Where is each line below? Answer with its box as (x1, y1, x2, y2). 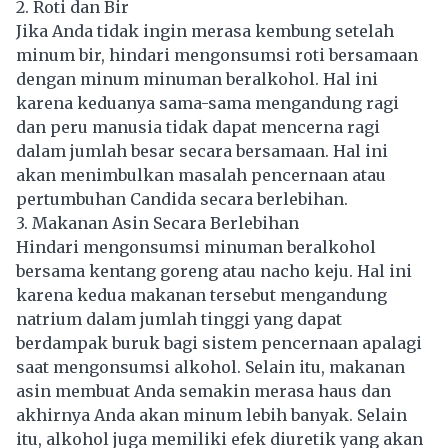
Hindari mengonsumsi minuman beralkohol (16, 237, 376, 258)
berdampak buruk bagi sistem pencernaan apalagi (16, 333, 422, 354)
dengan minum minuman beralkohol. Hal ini (16, 69, 378, 90)
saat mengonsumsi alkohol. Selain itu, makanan (16, 357, 405, 378)
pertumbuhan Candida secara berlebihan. (16, 189, 348, 210)
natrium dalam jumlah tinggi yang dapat (16, 309, 342, 330)
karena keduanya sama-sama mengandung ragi (16, 93, 399, 114)
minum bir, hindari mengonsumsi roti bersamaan (16, 45, 418, 66)
